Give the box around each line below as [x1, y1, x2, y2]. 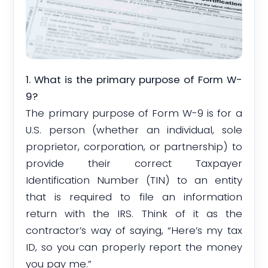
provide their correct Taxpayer [26, 156, 242, 171]
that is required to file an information [26, 190, 242, 205]
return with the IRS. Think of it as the [26, 206, 242, 221]
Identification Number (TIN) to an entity [26, 173, 242, 188]
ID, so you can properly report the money [26, 240, 242, 255]
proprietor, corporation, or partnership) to [26, 139, 242, 154]
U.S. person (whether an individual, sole [26, 123, 242, 138]
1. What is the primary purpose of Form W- [26, 72, 242, 87]
